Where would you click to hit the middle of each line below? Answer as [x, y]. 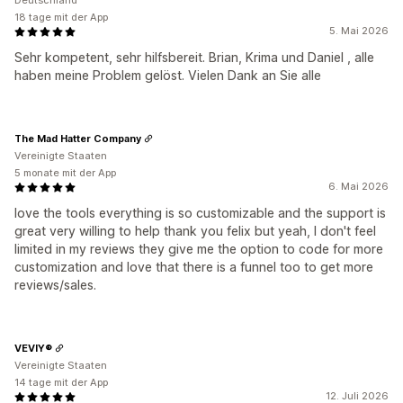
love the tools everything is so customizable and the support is [200, 213]
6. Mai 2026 [358, 187]
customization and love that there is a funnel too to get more [194, 267]
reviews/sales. [55, 285]
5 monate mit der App [65, 173]
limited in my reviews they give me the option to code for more [199, 249]
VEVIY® [33, 348]
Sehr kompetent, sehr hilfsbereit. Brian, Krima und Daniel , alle [194, 58]
